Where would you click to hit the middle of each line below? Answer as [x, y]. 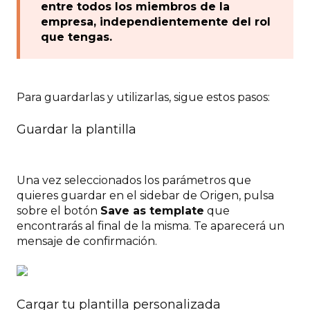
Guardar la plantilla [76, 130]
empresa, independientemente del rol [156, 22]
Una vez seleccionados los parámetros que [134, 181]
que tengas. [76, 37]
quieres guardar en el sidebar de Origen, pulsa [145, 196]
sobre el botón [58, 211]
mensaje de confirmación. [87, 241]
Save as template [152, 211]
